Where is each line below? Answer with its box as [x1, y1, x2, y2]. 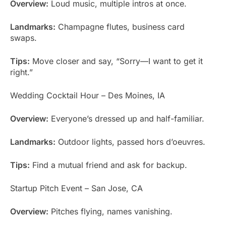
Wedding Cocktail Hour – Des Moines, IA [10, 90, 165, 100]
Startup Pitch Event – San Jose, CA [10, 183, 143, 193]
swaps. [10, 32, 37, 43]
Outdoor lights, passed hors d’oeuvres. [55, 136, 205, 147]
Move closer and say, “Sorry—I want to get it [30, 55, 203, 66]
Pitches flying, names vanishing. [48, 206, 173, 216]
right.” [10, 67, 33, 77]
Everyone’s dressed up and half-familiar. [48, 113, 204, 124]
